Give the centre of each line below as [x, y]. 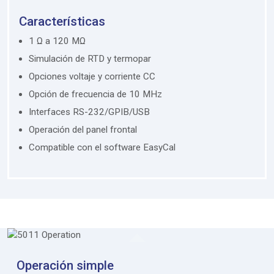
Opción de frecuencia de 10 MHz [95, 94]
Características [62, 21]
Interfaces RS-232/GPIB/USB [89, 112]
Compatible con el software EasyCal [102, 147]
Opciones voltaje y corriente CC [92, 76]
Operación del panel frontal [83, 129]
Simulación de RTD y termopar [90, 58]
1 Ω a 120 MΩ [57, 41]
